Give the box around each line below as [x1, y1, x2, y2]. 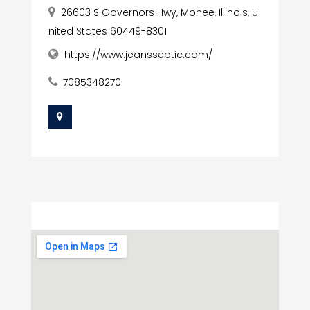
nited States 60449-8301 [48, 24, 167, 38]
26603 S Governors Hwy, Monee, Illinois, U [60, 6, 258, 19]
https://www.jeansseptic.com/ [64, 48, 212, 62]
